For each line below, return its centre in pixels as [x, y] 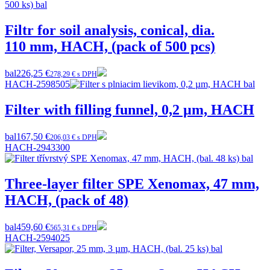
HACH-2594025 [37, 237]
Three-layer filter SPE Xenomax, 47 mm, [132, 184]
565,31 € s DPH [74, 228]
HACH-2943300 [37, 147]
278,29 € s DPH [74, 74]
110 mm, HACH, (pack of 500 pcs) [110, 47]
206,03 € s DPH [74, 137]
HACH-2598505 [37, 84]
